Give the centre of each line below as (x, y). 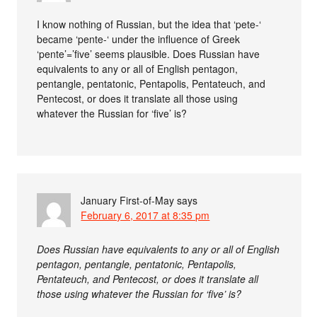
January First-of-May (128, 200)
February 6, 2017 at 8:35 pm (145, 215)
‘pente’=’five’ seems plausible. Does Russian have (149, 53)
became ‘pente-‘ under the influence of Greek (139, 39)
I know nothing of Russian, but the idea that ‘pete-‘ (149, 24)
